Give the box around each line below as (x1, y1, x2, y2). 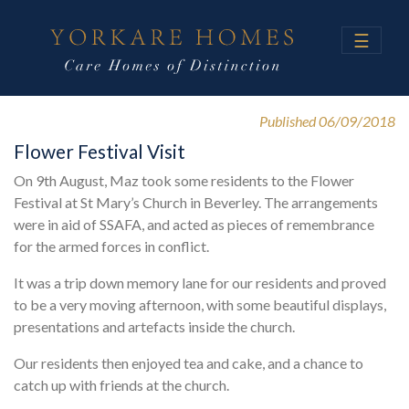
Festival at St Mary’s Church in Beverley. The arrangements (14, 193, 378, 211)
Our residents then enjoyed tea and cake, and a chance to (14, 353, 363, 372)
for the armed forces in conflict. (14, 236, 209, 255)
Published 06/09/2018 (259, 111, 395, 130)
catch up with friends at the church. (14, 375, 229, 393)
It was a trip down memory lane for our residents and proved (14, 273, 386, 291)
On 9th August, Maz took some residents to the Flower (14, 171, 354, 189)
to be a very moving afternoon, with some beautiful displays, (14, 295, 386, 313)
